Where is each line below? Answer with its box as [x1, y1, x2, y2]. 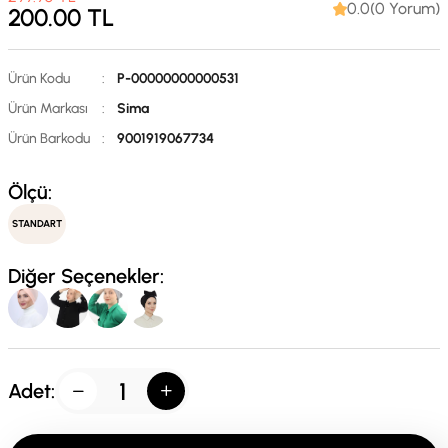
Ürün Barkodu [8, 130, 90, 147]
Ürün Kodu [8, 70, 70, 87]
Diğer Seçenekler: [8, 264, 164, 288]
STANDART [12, 217, 62, 230]
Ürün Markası [8, 100, 88, 117]
